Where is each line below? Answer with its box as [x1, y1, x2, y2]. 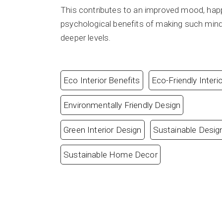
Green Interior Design [63, 124, 142, 135]
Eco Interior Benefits [63, 75, 140, 85]
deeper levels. [60, 32, 111, 43]
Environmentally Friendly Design [63, 100, 181, 110]
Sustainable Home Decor [63, 149, 158, 160]
